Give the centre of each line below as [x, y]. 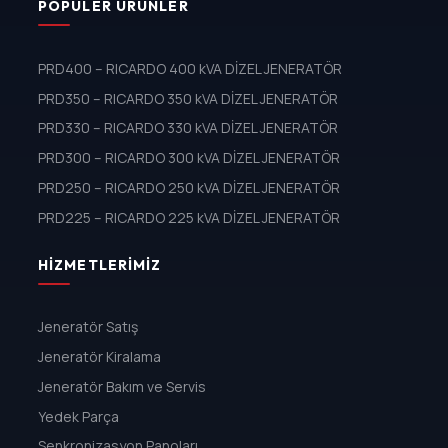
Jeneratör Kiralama [99, 357]
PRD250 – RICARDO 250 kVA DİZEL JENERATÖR [188, 187]
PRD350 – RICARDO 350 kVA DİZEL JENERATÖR [187, 98]
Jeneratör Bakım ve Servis [121, 386]
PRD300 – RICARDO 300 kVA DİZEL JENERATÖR [188, 158]
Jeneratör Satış [87, 327]
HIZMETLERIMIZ [99, 264]
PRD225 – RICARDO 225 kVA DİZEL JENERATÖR [188, 217]
